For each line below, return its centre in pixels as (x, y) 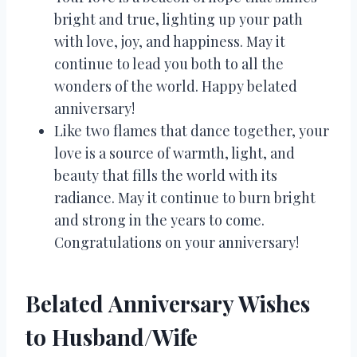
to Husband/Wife (112, 336)
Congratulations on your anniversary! (177, 242)
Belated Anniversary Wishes (168, 303)
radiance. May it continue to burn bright (185, 197)
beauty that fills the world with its (166, 175)
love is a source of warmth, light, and (175, 153)
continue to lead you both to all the (169, 63)
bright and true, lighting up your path (178, 19)
